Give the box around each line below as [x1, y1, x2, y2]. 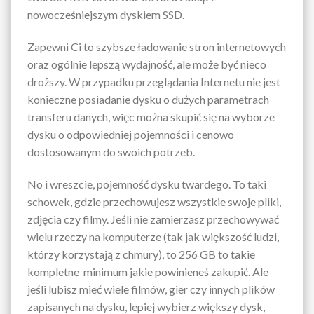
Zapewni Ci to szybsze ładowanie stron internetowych [27, 39, 286, 53]
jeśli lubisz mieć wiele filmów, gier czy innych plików [27, 282, 275, 296]
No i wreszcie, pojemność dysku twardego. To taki [27, 177, 266, 191]
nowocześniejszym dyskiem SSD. [27, 8, 184, 22]
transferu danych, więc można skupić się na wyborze [27, 109, 275, 123]
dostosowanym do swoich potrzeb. [27, 144, 195, 158]
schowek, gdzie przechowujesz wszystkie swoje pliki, [27, 194, 281, 208]
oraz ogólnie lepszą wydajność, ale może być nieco [27, 57, 266, 71]
